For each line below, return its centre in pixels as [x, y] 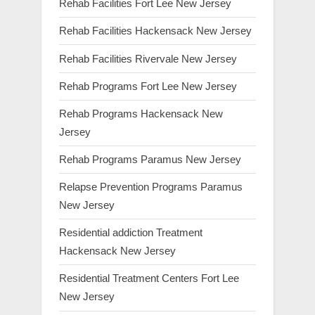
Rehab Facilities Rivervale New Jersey [148, 58]
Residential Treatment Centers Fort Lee [149, 278]
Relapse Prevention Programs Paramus [151, 187]
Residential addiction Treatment [131, 233]
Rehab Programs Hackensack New [141, 113]
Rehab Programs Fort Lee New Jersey [148, 86]
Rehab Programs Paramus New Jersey [150, 159]
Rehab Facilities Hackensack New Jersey [155, 31]
